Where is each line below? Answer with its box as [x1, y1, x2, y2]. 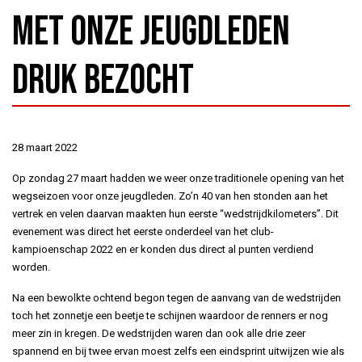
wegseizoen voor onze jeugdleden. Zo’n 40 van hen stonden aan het [12, 189, 328, 202]
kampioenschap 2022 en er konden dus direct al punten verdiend [12, 242, 314, 255]
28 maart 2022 [12, 141, 78, 154]
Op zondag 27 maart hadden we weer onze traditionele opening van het [12, 171, 344, 184]
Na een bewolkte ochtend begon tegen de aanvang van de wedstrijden [12, 291, 341, 304]
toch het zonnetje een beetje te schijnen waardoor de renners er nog [12, 309, 328, 322]
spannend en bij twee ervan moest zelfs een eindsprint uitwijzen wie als [12, 344, 344, 357]
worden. [12, 260, 50, 273]
